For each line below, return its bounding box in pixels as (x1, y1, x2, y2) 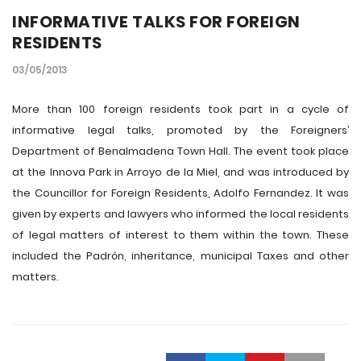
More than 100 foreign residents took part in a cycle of (12, 102, 349, 117)
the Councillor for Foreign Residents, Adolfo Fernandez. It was (12, 185, 349, 201)
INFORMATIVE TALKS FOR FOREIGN (12, 10, 301, 33)
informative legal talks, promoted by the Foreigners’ (12, 122, 349, 138)
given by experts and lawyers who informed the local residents (12, 206, 349, 222)
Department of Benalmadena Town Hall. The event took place (12, 143, 349, 159)
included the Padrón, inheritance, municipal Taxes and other (12, 248, 349, 263)
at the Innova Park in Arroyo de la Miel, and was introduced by (12, 164, 349, 180)
